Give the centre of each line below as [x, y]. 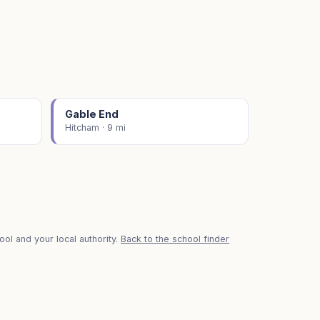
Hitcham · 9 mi [95, 127]
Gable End [92, 114]
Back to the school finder [175, 239]
